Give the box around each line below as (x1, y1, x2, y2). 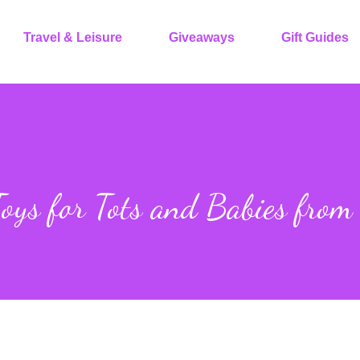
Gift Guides (281, 30, 349, 44)
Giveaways (169, 30, 235, 44)
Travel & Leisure (23, 30, 122, 44)
